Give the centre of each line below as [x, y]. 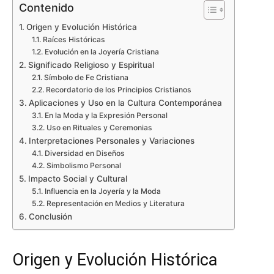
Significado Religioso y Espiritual [91, 65]
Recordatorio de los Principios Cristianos [118, 90]
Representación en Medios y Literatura [115, 203]
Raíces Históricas [74, 39]
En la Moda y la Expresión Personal [106, 115]
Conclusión [50, 217]
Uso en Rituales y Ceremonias [99, 128]
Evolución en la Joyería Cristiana [102, 52]
